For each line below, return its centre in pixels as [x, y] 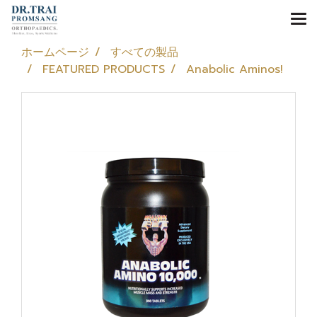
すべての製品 [144, 52]
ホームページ [55, 52]
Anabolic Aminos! [235, 69]
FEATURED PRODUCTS [104, 69]
